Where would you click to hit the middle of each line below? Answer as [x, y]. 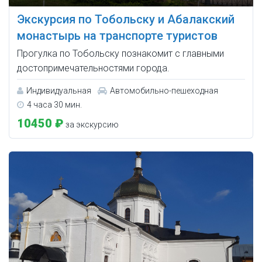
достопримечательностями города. [93, 68]
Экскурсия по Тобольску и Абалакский [126, 20]
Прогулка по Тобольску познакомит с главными [120, 54]
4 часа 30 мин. [54, 105]
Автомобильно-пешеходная [164, 91]
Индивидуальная [59, 91]
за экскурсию [91, 125]
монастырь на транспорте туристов [117, 36]
